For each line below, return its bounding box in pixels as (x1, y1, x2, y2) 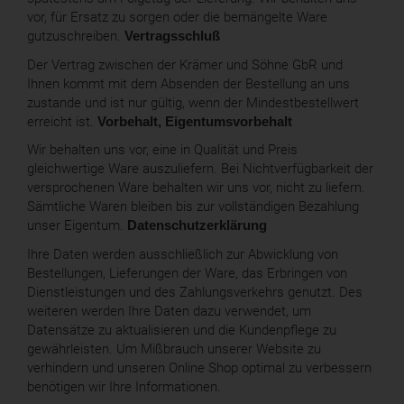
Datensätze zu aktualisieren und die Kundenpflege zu (27, 321, 336, 338)
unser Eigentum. (27, 217, 127, 234)
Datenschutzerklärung (127, 217, 267, 234)
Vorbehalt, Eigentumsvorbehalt (97, 113, 292, 130)
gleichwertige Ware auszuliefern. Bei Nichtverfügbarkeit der (27, 161, 373, 178)
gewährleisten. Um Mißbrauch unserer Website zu (27, 340, 321, 357)
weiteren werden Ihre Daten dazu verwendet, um (27, 302, 311, 319)
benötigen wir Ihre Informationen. (27, 378, 221, 395)
